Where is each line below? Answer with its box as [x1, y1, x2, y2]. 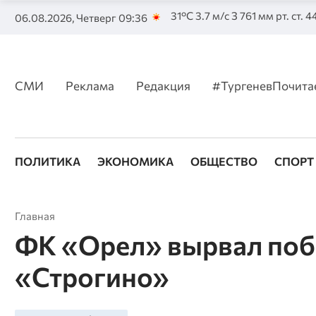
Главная [14, 209, 55, 223]
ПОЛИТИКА [14, 154, 80, 169]
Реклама [65, 78, 114, 93]
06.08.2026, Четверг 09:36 [14, 11, 147, 24]
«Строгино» [14, 260, 169, 293]
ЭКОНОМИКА [97, 154, 174, 169]
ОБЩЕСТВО [190, 154, 257, 169]
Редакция [135, 78, 190, 93]
